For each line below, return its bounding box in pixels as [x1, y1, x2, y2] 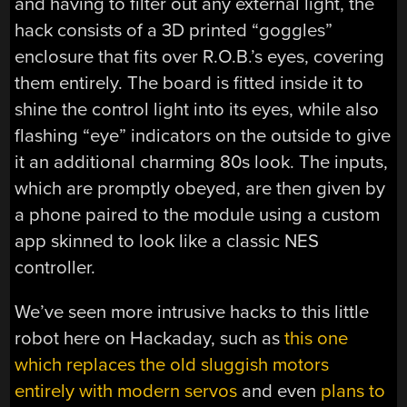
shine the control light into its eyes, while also [15, 97, 380, 121]
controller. [15, 255, 96, 279]
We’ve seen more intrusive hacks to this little [15, 301, 370, 324]
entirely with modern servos [15, 380, 238, 403]
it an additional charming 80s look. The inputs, [15, 150, 389, 174]
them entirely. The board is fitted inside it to [15, 71, 364, 94]
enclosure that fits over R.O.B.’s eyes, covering [15, 45, 385, 68]
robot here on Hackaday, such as [15, 327, 285, 351]
